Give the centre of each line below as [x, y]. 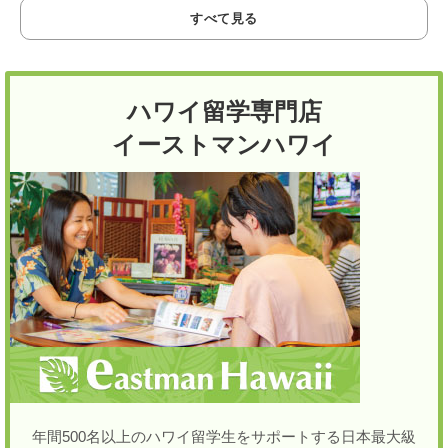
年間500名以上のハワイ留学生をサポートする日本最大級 [224, 436]
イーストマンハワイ [224, 144]
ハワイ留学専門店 [224, 111]
